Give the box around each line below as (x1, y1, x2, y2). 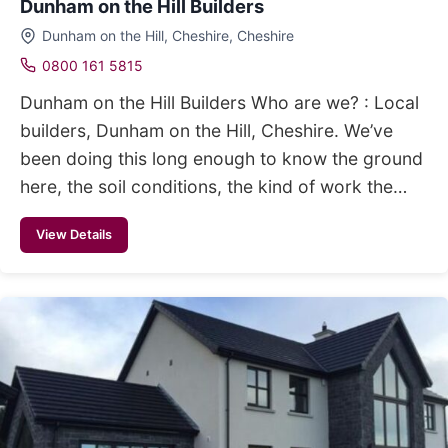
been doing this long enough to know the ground (20, 147, 423, 169)
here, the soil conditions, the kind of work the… (20, 175, 407, 197)
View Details (36, 226, 112, 242)
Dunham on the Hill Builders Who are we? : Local (20, 91, 419, 113)
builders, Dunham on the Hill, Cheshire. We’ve (20, 119, 393, 141)
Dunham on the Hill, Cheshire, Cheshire (41, 26, 294, 44)
